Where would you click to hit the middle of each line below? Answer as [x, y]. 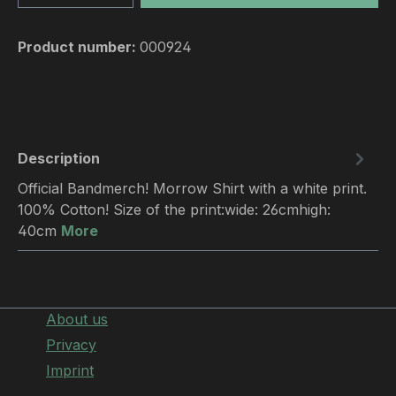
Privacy [71, 345]
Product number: [79, 47]
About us [77, 319]
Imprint [70, 370]
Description [59, 158]
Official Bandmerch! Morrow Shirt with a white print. [192, 188]
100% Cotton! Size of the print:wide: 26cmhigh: [174, 209]
